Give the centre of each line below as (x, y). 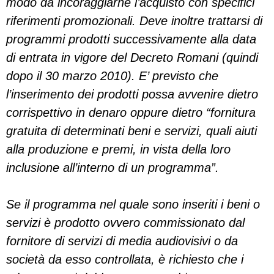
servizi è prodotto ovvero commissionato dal (125, 223)
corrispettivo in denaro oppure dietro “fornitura (131, 113)
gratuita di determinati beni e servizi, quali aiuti (131, 131)
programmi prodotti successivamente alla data (131, 39)
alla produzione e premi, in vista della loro (118, 149)
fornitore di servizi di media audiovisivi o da (122, 241)
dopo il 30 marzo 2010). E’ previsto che (112, 76)
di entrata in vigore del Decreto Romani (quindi (132, 57)
